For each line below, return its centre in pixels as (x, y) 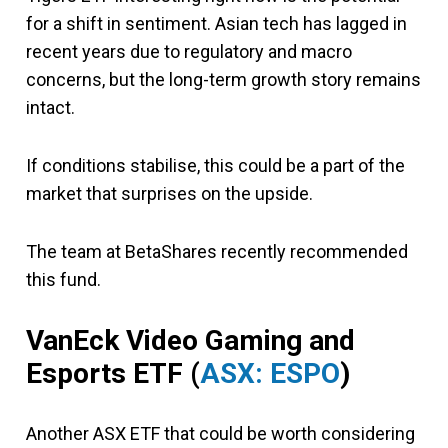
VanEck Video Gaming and (190, 340)
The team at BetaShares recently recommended (217, 251)
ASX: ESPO (270, 373)
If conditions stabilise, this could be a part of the (215, 165)
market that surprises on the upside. (169, 193)
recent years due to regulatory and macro (189, 51)
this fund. (63, 279)
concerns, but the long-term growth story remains (223, 79)
